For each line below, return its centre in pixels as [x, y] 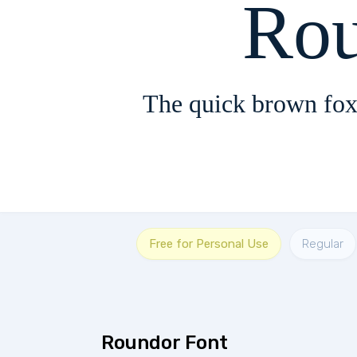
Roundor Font [165, 343]
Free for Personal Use [209, 244]
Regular [323, 244]
